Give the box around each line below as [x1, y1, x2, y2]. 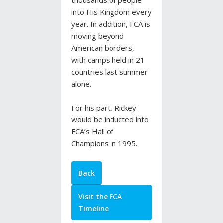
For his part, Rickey [71, 103, 136, 113]
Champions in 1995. [71, 138, 137, 149]
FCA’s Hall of [71, 126, 113, 137]
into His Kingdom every [71, 7, 152, 17]
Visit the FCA [78, 192, 122, 202]
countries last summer [71, 67, 148, 77]
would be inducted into [71, 114, 149, 125]
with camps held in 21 [71, 55, 145, 65]
